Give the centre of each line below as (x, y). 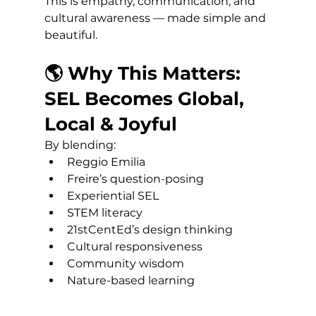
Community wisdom (125, 264)
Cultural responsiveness (134, 247)
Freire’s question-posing (135, 179)
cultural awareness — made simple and (156, 18)
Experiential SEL (113, 196)
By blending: (80, 145)
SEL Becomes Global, (146, 99)
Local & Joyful (110, 124)
